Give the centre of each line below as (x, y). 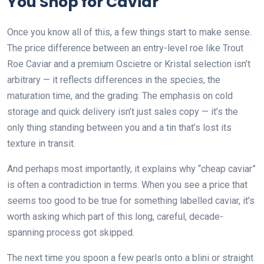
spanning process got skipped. (71, 233)
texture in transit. (41, 144)
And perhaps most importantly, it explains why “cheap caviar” (131, 169)
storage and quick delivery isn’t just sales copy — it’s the (123, 112)
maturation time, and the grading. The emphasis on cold (120, 96)
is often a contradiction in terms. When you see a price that (127, 185)
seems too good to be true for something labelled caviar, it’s (131, 201)
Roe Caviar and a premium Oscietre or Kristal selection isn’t (129, 64)
